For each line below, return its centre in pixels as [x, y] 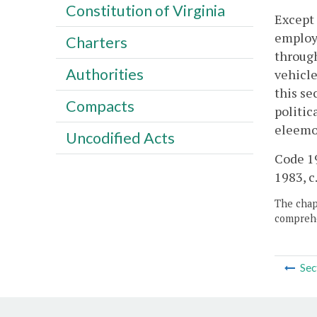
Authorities [104, 74]
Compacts [100, 106]
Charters [96, 42]
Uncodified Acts [120, 138]
